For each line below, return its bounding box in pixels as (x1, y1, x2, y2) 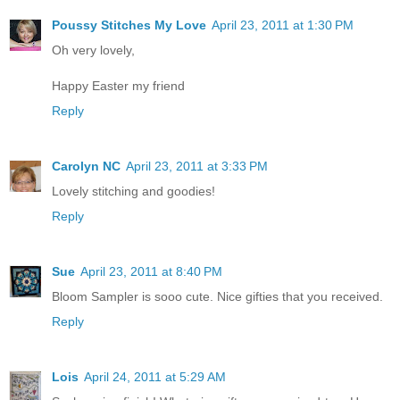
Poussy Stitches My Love (52, 17, 206, 32)
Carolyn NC (52, 158, 121, 173)
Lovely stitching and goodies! (52, 183, 215, 198)
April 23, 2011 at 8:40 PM (80, 263, 222, 279)
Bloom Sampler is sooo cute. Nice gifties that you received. (52, 288, 383, 304)
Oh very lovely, (52, 42, 135, 57)
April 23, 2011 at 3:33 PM (126, 158, 268, 173)
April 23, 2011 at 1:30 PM (212, 17, 354, 32)
